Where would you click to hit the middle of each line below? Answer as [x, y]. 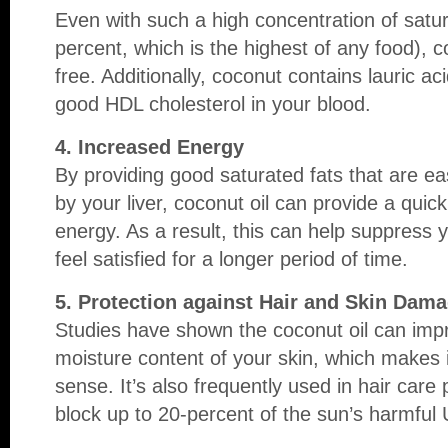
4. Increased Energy [152, 147]
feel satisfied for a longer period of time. [231, 259]
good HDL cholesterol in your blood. [213, 104]
